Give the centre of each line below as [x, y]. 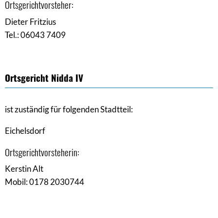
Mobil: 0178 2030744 [45, 182]
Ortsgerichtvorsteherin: [42, 152]
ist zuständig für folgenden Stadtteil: [69, 109]
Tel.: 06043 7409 [36, 35]
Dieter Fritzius [30, 21]
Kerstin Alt [24, 169]
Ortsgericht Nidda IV [44, 77]
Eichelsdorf [25, 130]
